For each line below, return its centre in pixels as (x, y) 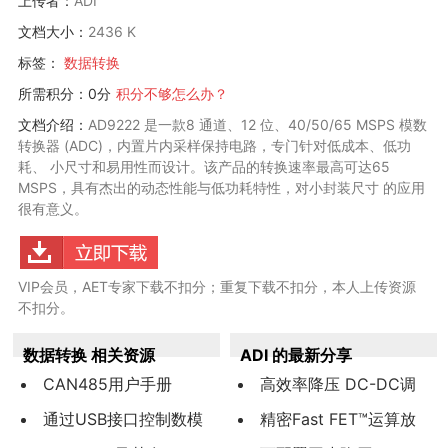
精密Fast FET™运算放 (338, 419)
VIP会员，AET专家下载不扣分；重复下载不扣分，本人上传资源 (217, 286)
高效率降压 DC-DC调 (338, 384)
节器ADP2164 (289, 419)
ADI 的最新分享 (296, 355)
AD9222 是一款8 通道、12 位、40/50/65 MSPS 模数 (258, 124)
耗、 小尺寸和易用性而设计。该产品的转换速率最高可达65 (204, 166)
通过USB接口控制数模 (123, 419)
